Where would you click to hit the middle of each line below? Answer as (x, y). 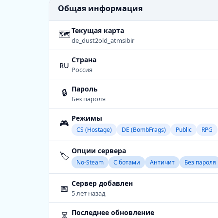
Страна (84, 60)
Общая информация (100, 8)
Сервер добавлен (102, 183)
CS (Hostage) (94, 130)
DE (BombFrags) (144, 130)
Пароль (85, 89)
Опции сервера (99, 151)
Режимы (87, 118)
